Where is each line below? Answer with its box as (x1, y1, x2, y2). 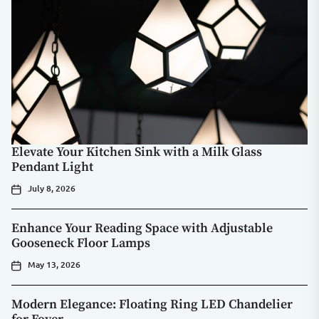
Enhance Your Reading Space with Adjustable (11, 220, 273, 237)
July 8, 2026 (28, 182, 75, 195)
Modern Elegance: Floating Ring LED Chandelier (11, 296, 293, 313)
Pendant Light (11, 159, 93, 176)
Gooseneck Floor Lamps (11, 235, 150, 252)
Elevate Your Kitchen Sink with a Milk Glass (11, 144, 262, 161)
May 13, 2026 (28, 258, 80, 271)
